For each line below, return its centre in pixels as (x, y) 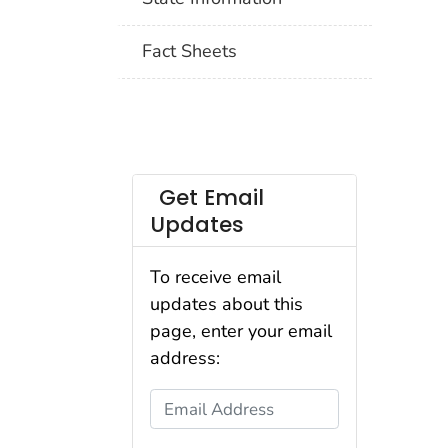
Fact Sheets (190, 51)
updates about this (226, 304)
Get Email (211, 197)
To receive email (215, 277)
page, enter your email (241, 331)
